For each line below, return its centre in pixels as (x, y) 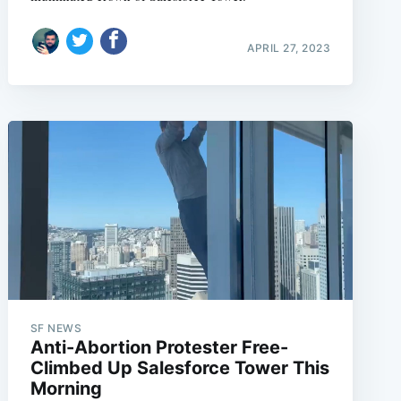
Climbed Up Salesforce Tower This (179, 368)
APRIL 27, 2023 (289, 48)
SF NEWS (56, 328)
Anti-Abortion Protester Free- (159, 347)
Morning (66, 388)
